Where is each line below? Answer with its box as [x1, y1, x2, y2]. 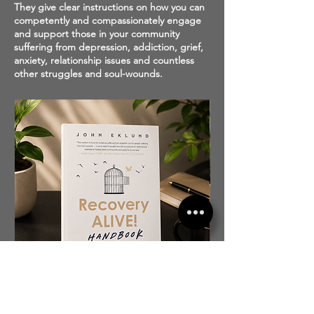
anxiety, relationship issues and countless [14, 54, 194, 67]
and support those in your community [14, 27, 179, 40]
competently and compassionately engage [14, 14, 201, 27]
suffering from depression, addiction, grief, [14, 41, 203, 53]
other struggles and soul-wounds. [14, 67, 163, 80]
